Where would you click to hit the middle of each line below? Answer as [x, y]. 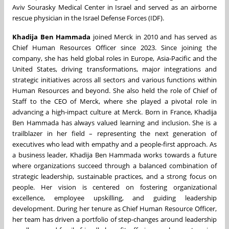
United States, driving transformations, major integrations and [114, 69]
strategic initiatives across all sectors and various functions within [114, 80]
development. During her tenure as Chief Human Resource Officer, [114, 209]
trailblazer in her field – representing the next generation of [114, 134]
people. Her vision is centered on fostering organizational [114, 187]
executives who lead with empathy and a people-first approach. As [114, 144]
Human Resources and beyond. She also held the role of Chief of [114, 91]
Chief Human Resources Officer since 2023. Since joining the [114, 48]
